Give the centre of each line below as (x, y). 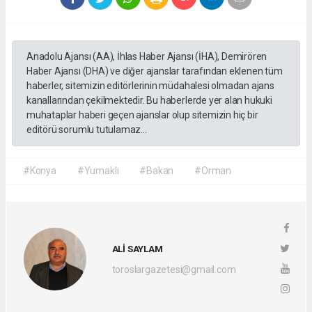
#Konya (40, 171)
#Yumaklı (98, 171)
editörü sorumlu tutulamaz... (87, 130)
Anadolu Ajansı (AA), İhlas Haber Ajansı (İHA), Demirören (147, 57)
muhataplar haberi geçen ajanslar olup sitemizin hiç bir (142, 115)
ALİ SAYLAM (137, 248)
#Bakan (157, 171)
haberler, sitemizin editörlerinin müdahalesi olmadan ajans (150, 86)
